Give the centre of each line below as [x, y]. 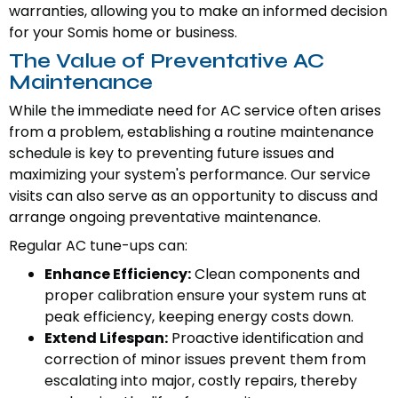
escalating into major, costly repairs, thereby [201, 381]
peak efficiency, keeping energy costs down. [199, 317]
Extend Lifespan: [106, 338]
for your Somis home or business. [123, 33]
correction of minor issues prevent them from [205, 360]
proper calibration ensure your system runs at [206, 296]
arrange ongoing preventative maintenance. [165, 218]
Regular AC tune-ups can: [98, 246]
